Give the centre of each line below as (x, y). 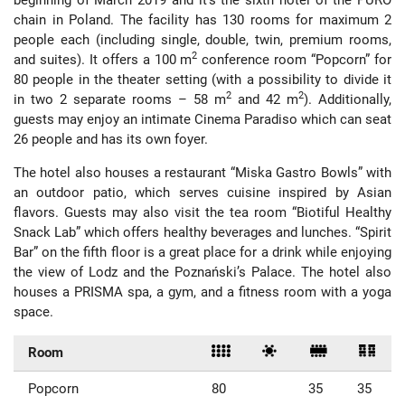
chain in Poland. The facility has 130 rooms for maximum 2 (202, 19)
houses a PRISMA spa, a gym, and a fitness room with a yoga (202, 292)
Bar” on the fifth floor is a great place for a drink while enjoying (202, 252)
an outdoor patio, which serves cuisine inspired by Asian (202, 192)
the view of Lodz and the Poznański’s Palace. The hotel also (202, 272)
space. (33, 311)
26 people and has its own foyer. (111, 139)
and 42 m (265, 99)
